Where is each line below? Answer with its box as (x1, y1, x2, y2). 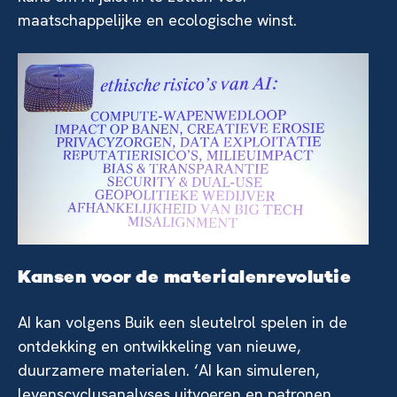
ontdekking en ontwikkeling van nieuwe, (18, 335, 300, 356)
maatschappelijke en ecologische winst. (18, 10, 297, 30)
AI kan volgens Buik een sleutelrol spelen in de (18, 311, 347, 332)
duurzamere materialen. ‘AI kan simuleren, (18, 359, 319, 380)
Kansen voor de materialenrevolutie (18, 269, 351, 288)
